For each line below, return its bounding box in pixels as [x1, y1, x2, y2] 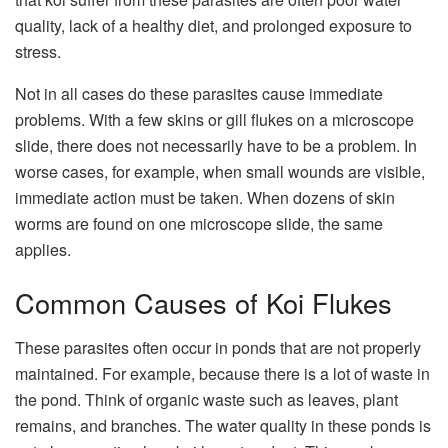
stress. [15, 39, 61, 63]
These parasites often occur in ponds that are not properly [15, 336, 421, 360]
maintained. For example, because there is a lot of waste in [15, 362, 430, 386]
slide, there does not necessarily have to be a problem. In [15, 133, 417, 157]
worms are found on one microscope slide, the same [15, 211, 383, 235]
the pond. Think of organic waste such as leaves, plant [15, 388, 398, 412]
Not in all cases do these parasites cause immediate [15, 81, 383, 105]
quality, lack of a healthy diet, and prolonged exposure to [15, 13, 412, 37]
